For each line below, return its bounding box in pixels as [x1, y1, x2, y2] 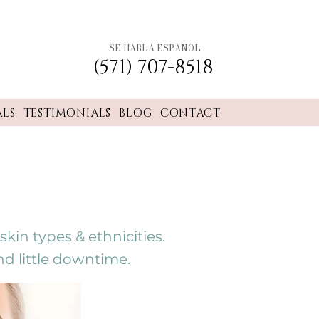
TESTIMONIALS [23, 105, 112, 121]
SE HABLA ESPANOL [108, 41, 201, 55]
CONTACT [159, 105, 221, 121]
